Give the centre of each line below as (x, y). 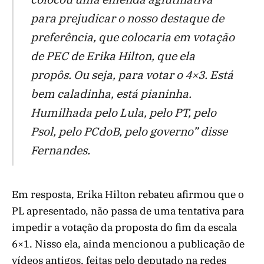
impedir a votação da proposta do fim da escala (124, 227)
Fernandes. (60, 150)
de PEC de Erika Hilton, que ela (113, 56)
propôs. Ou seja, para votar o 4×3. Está (132, 75)
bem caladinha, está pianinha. (111, 94)
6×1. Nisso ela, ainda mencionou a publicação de (128, 244)
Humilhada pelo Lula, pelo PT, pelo (123, 113)
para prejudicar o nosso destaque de (127, 18)
